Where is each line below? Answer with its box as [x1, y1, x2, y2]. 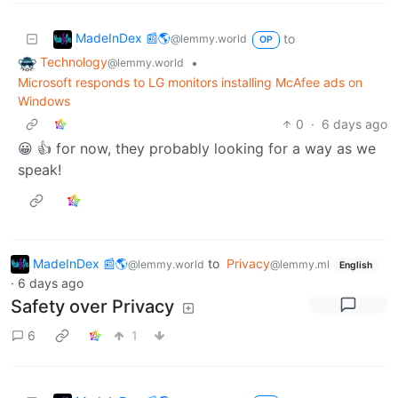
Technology [40, 53, 107, 69]
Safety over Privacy [11, 296, 174, 318]
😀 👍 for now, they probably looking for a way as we [18, 139, 376, 157]
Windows [18, 92, 70, 108]
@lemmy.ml [270, 257, 330, 271]
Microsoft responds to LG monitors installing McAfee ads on [18, 74, 362, 90]
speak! [18, 160, 61, 179]
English [338, 259, 372, 271]
